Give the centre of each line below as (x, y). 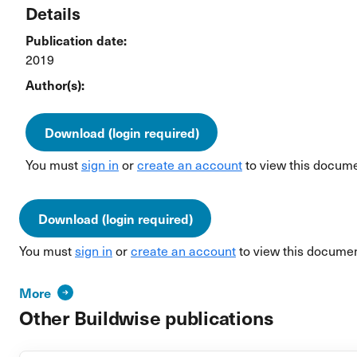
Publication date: (76, 40)
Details (53, 13)
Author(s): (55, 84)
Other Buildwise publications (147, 317)
